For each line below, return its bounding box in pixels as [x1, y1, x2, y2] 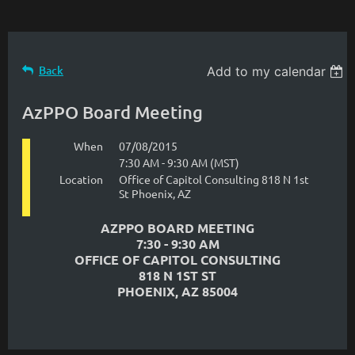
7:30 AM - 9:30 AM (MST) [119, 155, 239, 170]
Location [59, 172, 103, 186]
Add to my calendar [207, 63, 326, 79]
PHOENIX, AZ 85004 [117, 283, 238, 300]
